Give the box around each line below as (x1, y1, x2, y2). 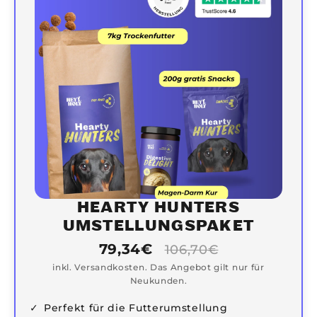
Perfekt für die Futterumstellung (44, 301, 228, 314)
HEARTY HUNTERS (76, 197, 241, 217)
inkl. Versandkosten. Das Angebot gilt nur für (52, 261, 265, 272)
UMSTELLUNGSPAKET (62, 216, 255, 236)
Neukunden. (129, 275, 188, 286)
